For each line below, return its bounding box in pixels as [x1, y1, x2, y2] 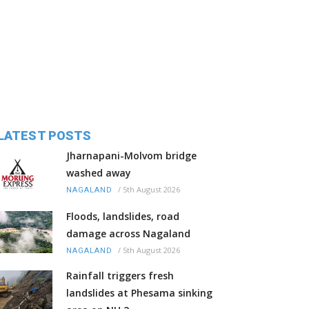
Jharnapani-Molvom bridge [66, 148, 197, 162]
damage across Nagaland [66, 226, 190, 240]
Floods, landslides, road [66, 209, 179, 223]
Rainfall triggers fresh [66, 268, 174, 282]
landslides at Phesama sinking [66, 286, 212, 299]
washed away [66, 166, 131, 179]
